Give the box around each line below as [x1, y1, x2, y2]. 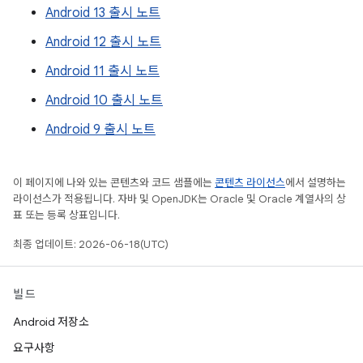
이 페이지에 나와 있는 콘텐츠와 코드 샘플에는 [13, 176, 215, 190]
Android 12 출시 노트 [45, 34, 161, 50]
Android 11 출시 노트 [45, 63, 160, 79]
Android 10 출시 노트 [45, 92, 163, 109]
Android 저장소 [13, 314, 89, 329]
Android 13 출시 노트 [45, 5, 160, 21]
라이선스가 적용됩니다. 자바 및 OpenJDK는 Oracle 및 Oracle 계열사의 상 [13, 192, 346, 206]
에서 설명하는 [285, 176, 346, 190]
